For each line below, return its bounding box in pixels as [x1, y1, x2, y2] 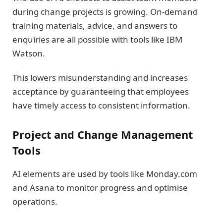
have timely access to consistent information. [12, 99, 192, 111]
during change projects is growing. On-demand [12, 6, 198, 18]
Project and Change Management [12, 127, 193, 142]
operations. [12, 195, 59, 207]
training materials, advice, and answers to [12, 20, 177, 32]
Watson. [12, 48, 47, 59]
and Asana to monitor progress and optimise [12, 181, 188, 193]
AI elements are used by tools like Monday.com [12, 167, 197, 179]
